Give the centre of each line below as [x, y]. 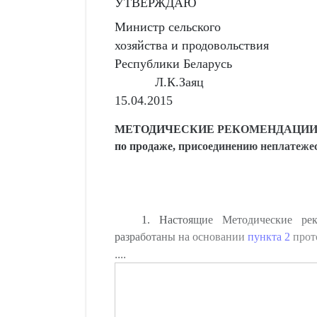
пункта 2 [269, 237]
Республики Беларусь [174, 64]
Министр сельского [168, 27]
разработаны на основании [181, 237]
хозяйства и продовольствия [192, 45]
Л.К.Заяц [179, 82]
